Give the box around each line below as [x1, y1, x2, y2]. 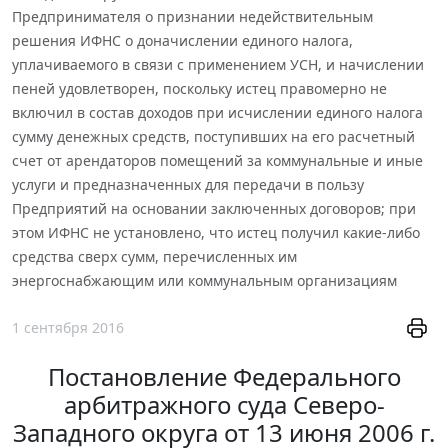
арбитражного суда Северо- [63, 388, 385, 422]
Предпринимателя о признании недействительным [12, 6, 373, 26]
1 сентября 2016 [12, 317, 124, 337]
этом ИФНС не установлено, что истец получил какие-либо [12, 222, 420, 242]
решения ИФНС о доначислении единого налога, [12, 30, 353, 50]
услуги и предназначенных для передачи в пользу [12, 174, 364, 194]
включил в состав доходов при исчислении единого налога [12, 102, 423, 122]
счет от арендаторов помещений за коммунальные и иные [12, 150, 423, 170]
